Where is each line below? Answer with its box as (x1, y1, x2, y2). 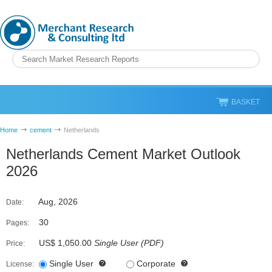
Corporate (137, 259, 175, 268)
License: (6, 260, 34, 268)
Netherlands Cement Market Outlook (6, 146, 240, 162)
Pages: (6, 219, 29, 227)
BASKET (231, 98, 260, 106)
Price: (6, 239, 25, 248)
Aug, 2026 (36, 197, 78, 206)
